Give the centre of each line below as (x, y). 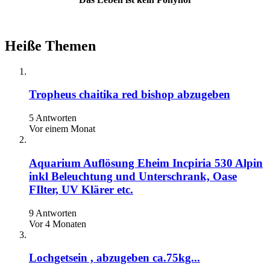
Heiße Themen (50, 46)
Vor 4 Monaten (58, 224)
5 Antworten (53, 118)
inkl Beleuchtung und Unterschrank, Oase (133, 176)
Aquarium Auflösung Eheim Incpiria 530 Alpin (146, 163)
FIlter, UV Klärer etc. (81, 189)
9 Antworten (53, 213)
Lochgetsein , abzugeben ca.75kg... (115, 258)
